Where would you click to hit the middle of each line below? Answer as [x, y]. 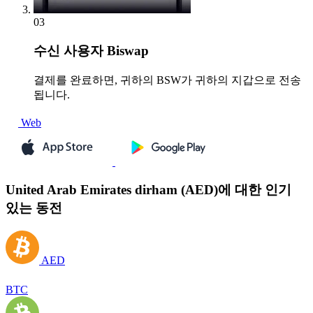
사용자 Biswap [104, 51]
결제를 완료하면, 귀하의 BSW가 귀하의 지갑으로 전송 [167, 80]
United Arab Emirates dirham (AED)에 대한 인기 [148, 190]
